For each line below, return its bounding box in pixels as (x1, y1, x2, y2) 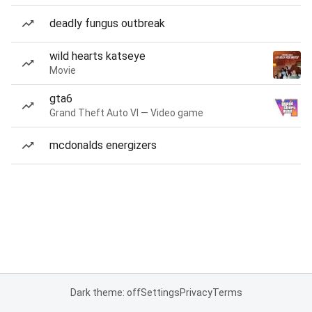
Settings (140, 287, 180, 298)
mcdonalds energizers (49, 139, 157, 152)
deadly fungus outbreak (49, 17, 165, 30)
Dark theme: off (70, 287, 141, 298)
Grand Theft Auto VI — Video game (49, 107, 203, 118)
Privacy (179, 287, 212, 298)
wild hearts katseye (49, 49, 146, 63)
